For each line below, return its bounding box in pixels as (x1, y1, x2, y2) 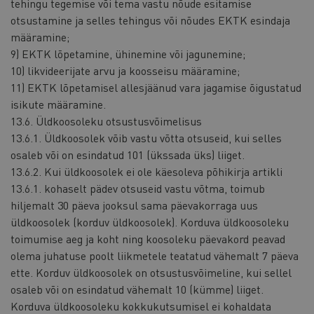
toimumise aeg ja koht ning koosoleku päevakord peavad (11, 231, 285, 247)
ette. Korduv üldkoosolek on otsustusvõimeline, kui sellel (11, 265, 292, 280)
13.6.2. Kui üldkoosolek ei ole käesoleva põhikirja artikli (11, 164, 282, 179)
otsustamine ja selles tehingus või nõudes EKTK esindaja (11, 13, 290, 28)
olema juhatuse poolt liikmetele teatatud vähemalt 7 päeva (11, 248, 299, 264)
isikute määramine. (11, 97, 106, 112)
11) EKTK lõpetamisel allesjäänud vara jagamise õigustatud (11, 80, 301, 95)
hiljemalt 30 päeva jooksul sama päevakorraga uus (11, 198, 258, 213)
